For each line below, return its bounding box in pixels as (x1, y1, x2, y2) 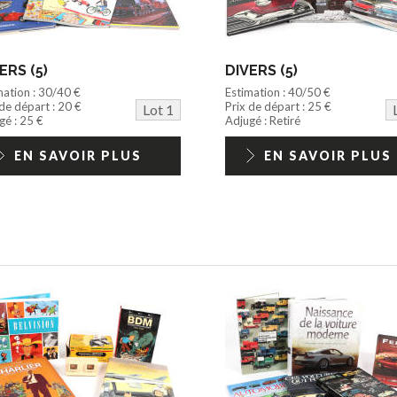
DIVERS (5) (224, 61, 298, 79)
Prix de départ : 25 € (224, 98, 331, 113)
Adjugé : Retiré (224, 113, 300, 128)
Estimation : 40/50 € (224, 84, 331, 99)
